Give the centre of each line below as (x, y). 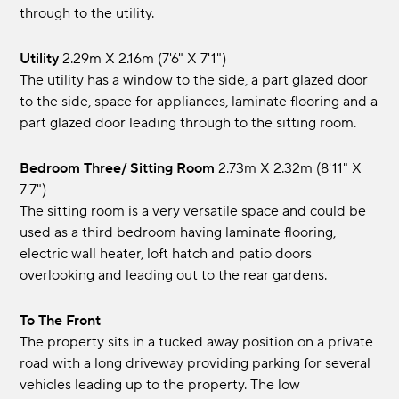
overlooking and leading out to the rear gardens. (174, 276)
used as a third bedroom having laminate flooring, (178, 233)
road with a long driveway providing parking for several (195, 364)
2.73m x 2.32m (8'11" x (290, 169)
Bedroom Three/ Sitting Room (122, 169)
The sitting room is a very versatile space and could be (193, 212)
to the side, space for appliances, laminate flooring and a (199, 102)
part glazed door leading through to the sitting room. (188, 123)
